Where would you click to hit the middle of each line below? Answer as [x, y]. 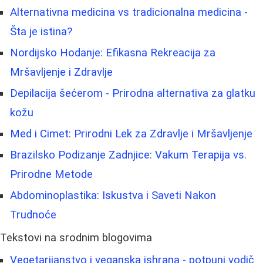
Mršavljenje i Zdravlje [61, 73]
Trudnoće [33, 215]
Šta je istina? [41, 32]
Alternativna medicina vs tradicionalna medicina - [129, 13]
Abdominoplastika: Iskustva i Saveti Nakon [113, 196]
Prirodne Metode [51, 175]
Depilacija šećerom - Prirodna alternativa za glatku [133, 94]
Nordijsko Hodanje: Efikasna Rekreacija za [113, 53]
